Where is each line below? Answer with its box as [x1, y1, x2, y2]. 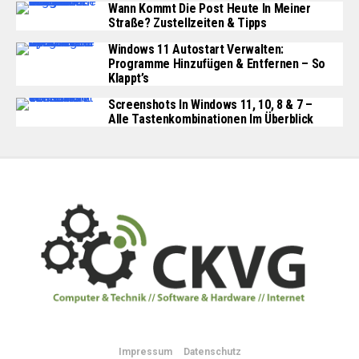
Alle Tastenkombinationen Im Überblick [108, 111, 314, 127]
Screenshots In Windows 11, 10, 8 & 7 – [108, 97, 313, 112]
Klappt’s [108, 71, 149, 86]
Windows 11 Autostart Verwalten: [108, 42, 284, 57]
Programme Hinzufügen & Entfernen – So [108, 56, 326, 71]
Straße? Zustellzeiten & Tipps [108, 15, 267, 30]
